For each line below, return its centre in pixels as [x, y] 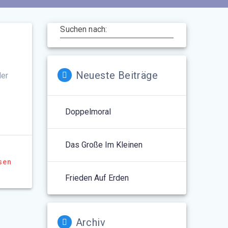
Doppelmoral [88, 111]
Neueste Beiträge [117, 75]
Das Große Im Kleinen [104, 145]
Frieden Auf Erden [97, 178]
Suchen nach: [84, 29]
